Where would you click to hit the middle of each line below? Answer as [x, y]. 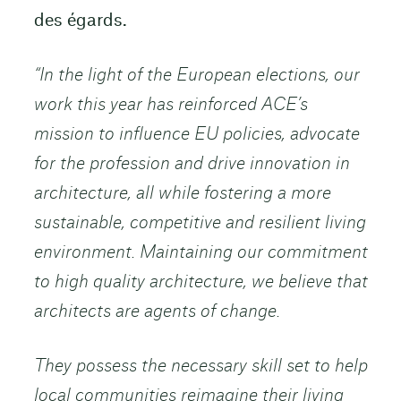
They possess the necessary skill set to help [200, 367]
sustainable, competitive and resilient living [200, 224]
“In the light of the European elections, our [196, 76]
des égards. [80, 21]
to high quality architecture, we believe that [200, 283]
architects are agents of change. [157, 312]
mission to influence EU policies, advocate [196, 135]
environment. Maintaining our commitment [200, 253]
